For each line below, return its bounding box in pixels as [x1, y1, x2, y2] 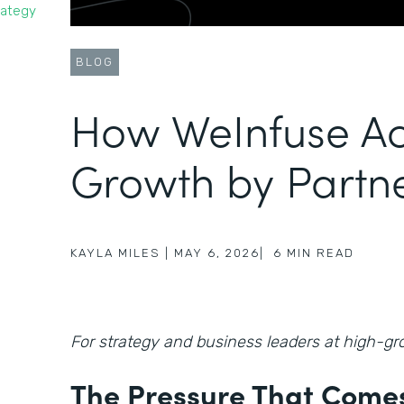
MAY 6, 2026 [174, 245, 260, 260]
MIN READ [287, 245, 354, 260]
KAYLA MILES [70, 245, 161, 260]
